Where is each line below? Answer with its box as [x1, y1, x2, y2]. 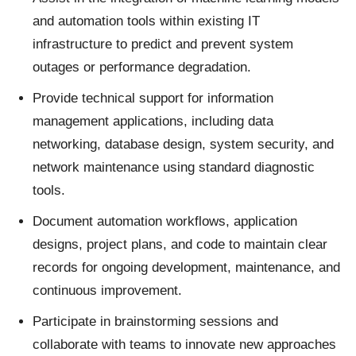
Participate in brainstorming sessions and [33, 314, 278, 330]
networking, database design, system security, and [33, 137, 334, 153]
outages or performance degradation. [33, 60, 251, 75]
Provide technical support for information [33, 91, 273, 106]
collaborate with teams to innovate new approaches [33, 337, 336, 353]
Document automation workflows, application [33, 214, 297, 230]
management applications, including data [33, 114, 273, 130]
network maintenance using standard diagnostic [33, 160, 315, 176]
